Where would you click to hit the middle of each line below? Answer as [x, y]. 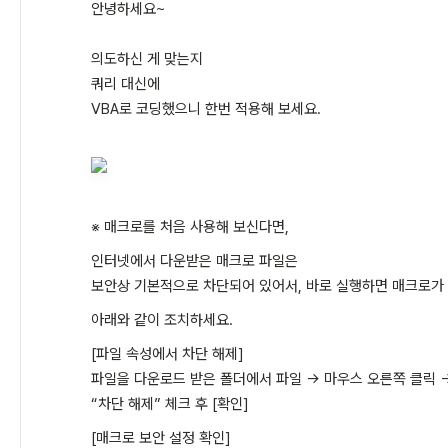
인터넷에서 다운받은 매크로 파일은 [194, 261]
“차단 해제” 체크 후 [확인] [170, 404]
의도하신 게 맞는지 [147, 59]
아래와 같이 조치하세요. [162, 320]
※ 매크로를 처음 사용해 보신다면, [190, 227]
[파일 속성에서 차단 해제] [167, 354]
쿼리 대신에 [125, 84]
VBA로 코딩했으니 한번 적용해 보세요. [206, 109]
